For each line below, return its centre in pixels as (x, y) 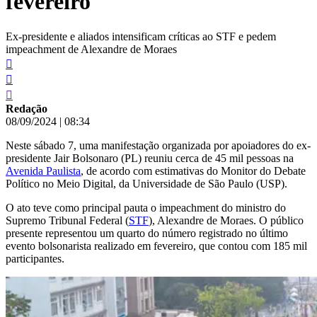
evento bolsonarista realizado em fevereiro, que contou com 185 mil (156, 246)
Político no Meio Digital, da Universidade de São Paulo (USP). (146, 183)
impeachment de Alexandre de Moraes (91, 49)
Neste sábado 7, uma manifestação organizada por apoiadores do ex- (158, 145)
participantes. (35, 258)
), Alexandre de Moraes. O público (226, 220)
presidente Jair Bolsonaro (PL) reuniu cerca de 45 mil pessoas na (150, 158)
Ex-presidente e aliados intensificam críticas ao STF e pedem (141, 36)
